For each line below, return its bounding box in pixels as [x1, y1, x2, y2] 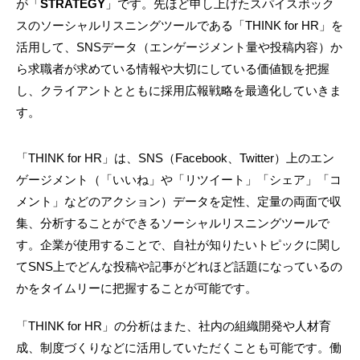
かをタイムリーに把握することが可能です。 [16, 281, 257, 296]
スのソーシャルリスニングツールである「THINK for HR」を [16, 18, 343, 33]
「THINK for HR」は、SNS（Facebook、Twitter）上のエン [16, 151, 334, 166]
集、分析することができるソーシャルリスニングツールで [16, 216, 329, 231]
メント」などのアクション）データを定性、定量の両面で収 [16, 194, 342, 209]
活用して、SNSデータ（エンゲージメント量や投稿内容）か [16, 40, 342, 55]
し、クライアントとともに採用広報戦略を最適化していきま [16, 84, 342, 98]
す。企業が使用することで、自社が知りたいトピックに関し [16, 238, 342, 252]
